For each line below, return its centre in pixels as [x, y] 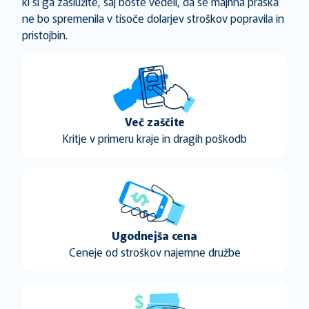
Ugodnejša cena [154, 235]
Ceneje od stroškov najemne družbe [154, 252]
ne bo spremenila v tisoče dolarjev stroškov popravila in [153, 18]
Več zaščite [154, 121]
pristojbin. [45, 34]
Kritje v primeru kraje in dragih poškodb [154, 138]
